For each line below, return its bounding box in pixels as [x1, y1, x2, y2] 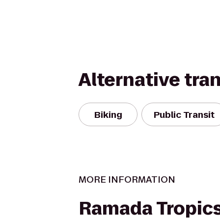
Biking [94, 108, 122, 121]
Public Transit [154, 108, 215, 121]
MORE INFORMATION [79, 173, 175, 186]
